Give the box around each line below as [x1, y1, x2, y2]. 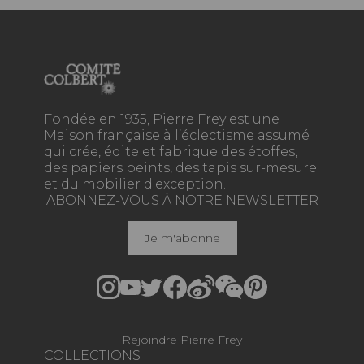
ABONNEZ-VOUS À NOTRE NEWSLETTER [45, 193, 318, 209]
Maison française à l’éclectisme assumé [44, 128, 310, 144]
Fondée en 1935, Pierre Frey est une [44, 111, 279, 128]
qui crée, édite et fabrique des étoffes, [44, 144, 297, 160]
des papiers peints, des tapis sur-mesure [44, 160, 317, 176]
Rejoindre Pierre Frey [122, 332, 242, 348]
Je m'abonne [144, 231, 220, 246]
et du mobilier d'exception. [44, 176, 226, 193]
